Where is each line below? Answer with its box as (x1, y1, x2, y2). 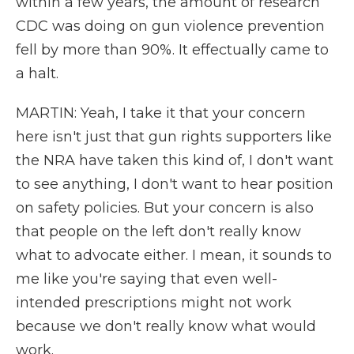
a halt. (16, 65, 58, 82)
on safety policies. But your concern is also (16, 199, 314, 217)
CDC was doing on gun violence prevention (16, 17, 325, 35)
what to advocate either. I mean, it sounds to (16, 247, 332, 264)
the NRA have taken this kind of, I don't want (16, 152, 333, 169)
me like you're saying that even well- (16, 270, 277, 288)
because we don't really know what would (16, 318, 316, 335)
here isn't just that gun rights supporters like (16, 128, 332, 145)
